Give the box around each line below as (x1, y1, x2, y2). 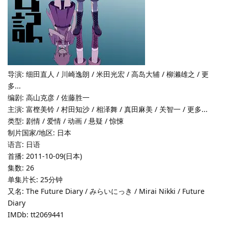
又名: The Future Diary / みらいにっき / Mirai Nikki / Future (8, 186, 205, 196)
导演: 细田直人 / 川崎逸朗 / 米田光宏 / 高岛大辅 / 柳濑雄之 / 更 (8, 69, 209, 79)
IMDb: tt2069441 (8, 209, 64, 219)
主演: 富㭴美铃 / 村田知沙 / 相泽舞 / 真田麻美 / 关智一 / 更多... (8, 104, 208, 114)
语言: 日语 (8, 139, 40, 149)
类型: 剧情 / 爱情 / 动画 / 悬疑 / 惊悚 (8, 116, 124, 126)
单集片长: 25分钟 (8, 174, 63, 184)
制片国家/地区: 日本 (8, 127, 71, 137)
